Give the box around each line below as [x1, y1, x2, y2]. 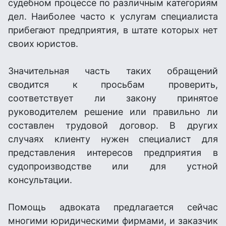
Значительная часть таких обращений [8, 66, 218, 76]
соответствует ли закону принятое [8, 93, 218, 103]
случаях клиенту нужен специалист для [8, 134, 218, 144]
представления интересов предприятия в [8, 147, 218, 158]
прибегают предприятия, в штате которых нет [8, 25, 218, 35]
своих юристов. [8, 38, 78, 49]
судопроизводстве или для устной [8, 161, 218, 172]
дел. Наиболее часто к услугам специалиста [8, 11, 218, 22]
